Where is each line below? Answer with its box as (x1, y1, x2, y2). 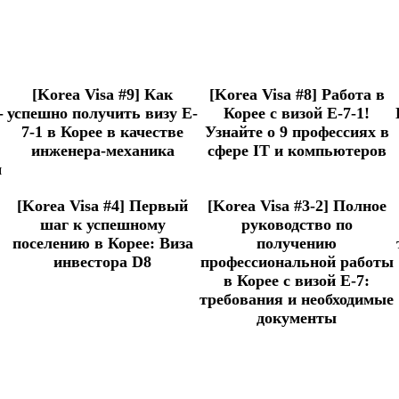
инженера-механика (30, 142, 175, 160)
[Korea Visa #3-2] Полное (207, 197, 387, 216)
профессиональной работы (199, 253, 394, 272)
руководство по (240, 216, 353, 234)
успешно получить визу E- (7, 104, 198, 123)
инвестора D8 (53, 253, 151, 272)
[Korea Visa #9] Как (32, 85, 173, 104)
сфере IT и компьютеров (207, 142, 387, 160)
